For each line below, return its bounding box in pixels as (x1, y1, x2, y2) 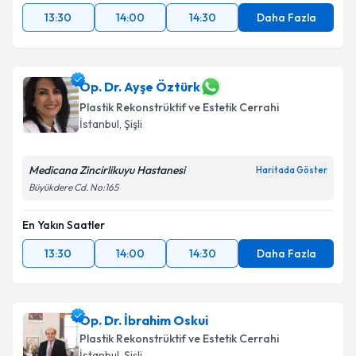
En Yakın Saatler (22, 218, 105, 232)
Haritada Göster (256, 164, 327, 176)
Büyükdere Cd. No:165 (29, 181, 118, 193)
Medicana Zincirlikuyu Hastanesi (29, 163, 185, 177)
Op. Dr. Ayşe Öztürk (79, 79, 200, 95)
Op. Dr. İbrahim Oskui (79, 312, 208, 328)
